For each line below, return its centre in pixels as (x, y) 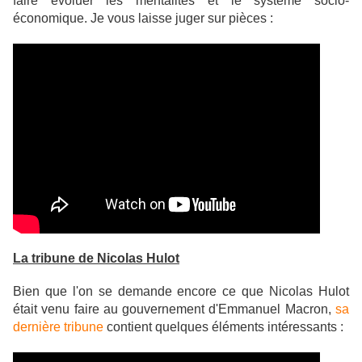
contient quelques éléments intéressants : (223, 327)
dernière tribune (58, 327)
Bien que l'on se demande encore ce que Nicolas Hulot (181, 292)
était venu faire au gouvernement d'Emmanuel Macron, (174, 309)
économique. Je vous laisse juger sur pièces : (143, 19)
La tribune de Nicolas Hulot (96, 259)
